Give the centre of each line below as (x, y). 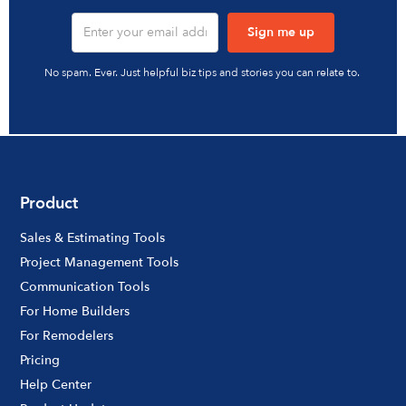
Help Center (56, 384)
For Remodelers (67, 335)
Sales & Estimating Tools (93, 237)
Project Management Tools (100, 262)
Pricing (40, 360)
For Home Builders (75, 311)
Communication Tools (85, 286)
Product (49, 203)
